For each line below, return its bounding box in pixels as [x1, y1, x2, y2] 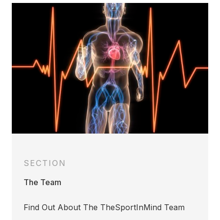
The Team [24, 177, 61, 188]
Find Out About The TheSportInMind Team [24, 202, 185, 213]
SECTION [24, 158, 66, 168]
